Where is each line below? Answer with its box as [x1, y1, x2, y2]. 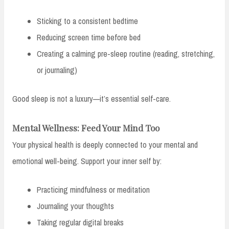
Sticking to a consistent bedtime [37, 15, 138, 27]
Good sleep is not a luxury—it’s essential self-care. [12, 93, 171, 104]
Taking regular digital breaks [37, 216, 124, 228]
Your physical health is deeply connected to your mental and [12, 139, 198, 150]
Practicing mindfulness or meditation [37, 184, 150, 195]
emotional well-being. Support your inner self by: [12, 155, 162, 167]
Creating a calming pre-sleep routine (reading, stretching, [37, 48, 215, 59]
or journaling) [37, 64, 77, 76]
